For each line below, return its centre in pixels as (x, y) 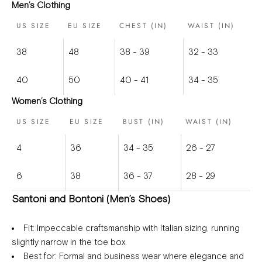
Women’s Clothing (47, 102)
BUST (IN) (144, 122)
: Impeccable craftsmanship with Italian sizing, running (136, 229)
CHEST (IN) (144, 26)
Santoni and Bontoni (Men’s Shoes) (91, 200)
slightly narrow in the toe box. (69, 243)
